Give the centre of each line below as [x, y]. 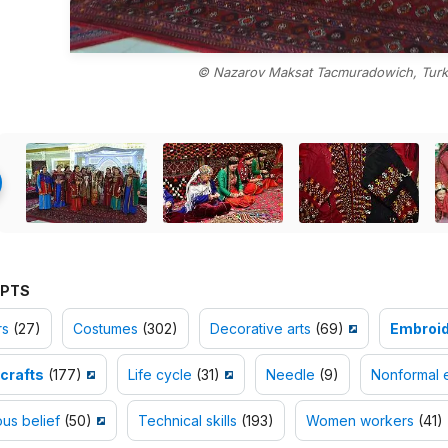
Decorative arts [260, 329]
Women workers [359, 421]
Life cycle [159, 375]
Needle [290, 375]
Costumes [105, 329]
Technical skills [187, 421]
